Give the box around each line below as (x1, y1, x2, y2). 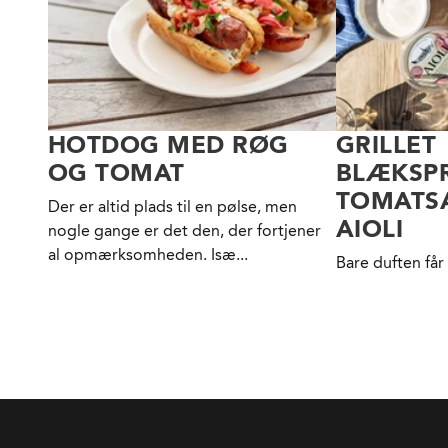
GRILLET (336, 130, 437, 160)
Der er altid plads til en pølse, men (48, 197, 297, 217)
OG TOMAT (48, 158, 185, 188)
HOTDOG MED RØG (48, 130, 289, 160)
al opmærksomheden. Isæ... (48, 245, 248, 265)
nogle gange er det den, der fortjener (48, 221, 321, 241)
